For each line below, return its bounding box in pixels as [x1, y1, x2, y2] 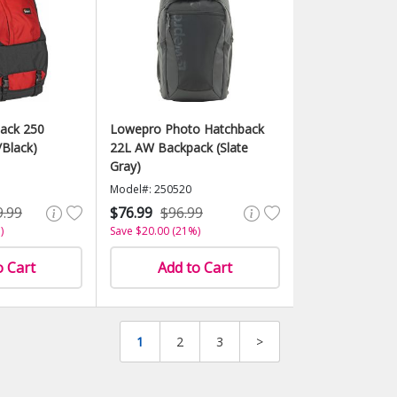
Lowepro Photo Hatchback [110, 121, 264, 137]
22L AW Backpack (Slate [110, 139, 248, 156]
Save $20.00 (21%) [110, 223, 200, 238]
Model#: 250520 [110, 182, 191, 197]
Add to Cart [158, 258, 232, 277]
